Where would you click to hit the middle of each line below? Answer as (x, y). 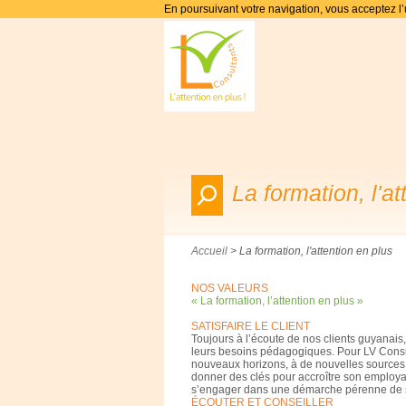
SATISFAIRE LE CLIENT (251, 326)
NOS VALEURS (230, 288)
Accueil (209, 251)
